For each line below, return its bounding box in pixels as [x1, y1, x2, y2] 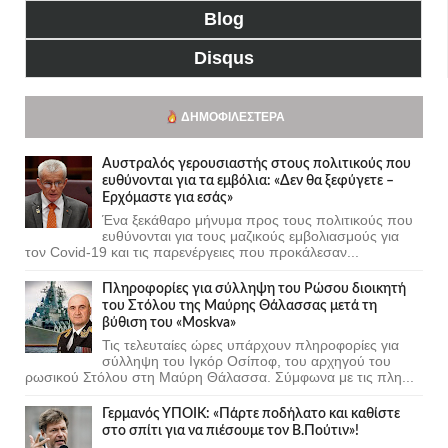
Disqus [193, 47, 254, 68]
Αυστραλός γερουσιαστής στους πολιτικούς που [102, 156, 411, 171]
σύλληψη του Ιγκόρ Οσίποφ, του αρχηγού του [102, 352, 391, 369]
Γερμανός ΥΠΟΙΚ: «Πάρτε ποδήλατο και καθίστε [102, 406, 400, 421]
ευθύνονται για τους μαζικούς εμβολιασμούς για [102, 227, 399, 244]
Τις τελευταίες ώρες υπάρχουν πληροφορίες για [102, 336, 399, 353]
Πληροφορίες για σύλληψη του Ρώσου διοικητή [102, 281, 406, 296]
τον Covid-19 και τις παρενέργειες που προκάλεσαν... [25, 243, 359, 260]
